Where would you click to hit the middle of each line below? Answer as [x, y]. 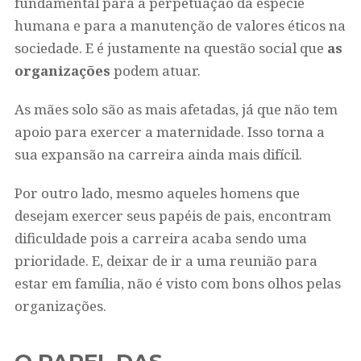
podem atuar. [157, 71]
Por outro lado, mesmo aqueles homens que [157, 193]
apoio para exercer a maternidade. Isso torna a [169, 132]
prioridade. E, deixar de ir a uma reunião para [166, 261]
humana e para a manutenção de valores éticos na [180, 25]
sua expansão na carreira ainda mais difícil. [160, 154]
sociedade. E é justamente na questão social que [170, 48]
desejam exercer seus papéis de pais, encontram [172, 216]
